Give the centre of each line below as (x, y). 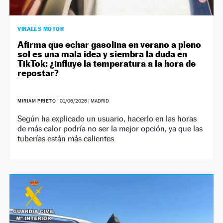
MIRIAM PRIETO (37, 101)
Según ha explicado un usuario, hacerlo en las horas (107, 118)
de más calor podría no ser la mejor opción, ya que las (110, 128)
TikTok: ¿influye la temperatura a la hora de (107, 63)
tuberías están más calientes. (67, 138)
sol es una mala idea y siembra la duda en (103, 54)
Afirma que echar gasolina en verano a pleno (110, 44)
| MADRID (98, 101)
